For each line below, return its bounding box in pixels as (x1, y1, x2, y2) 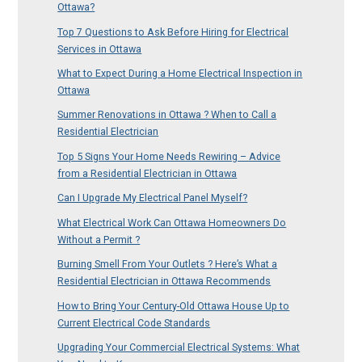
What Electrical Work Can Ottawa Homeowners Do (57, 216, 287, 229)
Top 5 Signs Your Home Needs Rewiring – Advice (57, 149, 281, 162)
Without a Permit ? (57, 233, 141, 246)
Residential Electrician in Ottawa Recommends (57, 275, 271, 288)
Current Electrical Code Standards (57, 316, 211, 329)
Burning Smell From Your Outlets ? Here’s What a (57, 258, 278, 271)
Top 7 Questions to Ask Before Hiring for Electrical (57, 25, 289, 38)
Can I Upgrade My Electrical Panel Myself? (57, 192, 248, 204)
